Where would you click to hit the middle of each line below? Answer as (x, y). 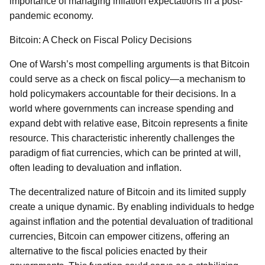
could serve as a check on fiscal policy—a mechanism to (127, 79)
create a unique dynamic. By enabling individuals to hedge (132, 207)
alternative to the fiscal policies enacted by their (108, 251)
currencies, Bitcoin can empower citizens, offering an (119, 236)
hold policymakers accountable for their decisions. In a (123, 94)
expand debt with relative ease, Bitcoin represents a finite (129, 123)
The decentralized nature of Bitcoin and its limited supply (128, 192)
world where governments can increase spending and (122, 109)
